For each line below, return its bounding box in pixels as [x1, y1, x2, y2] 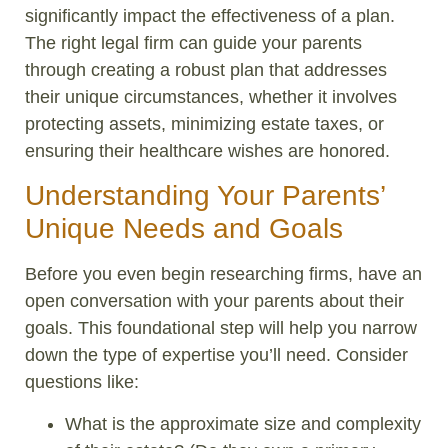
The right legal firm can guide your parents [25, 32, 362, 53]
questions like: [25, 372, 139, 393]
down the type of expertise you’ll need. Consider [25, 345, 408, 366]
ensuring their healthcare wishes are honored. [25, 140, 390, 161]
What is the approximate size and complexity [65, 413, 421, 434]
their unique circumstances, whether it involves [25, 86, 397, 107]
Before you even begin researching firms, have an [25, 264, 422, 285]
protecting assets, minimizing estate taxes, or [25, 113, 384, 134]
